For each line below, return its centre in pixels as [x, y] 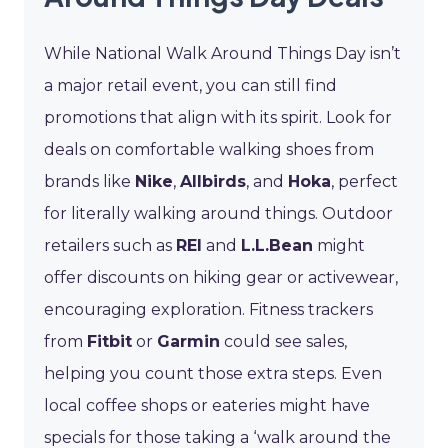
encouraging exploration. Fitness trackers [208, 309]
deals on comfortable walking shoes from [209, 149]
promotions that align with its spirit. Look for [218, 117]
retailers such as [110, 245]
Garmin [188, 341]
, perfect [364, 181]
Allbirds [213, 181]
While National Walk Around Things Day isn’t [222, 53]
